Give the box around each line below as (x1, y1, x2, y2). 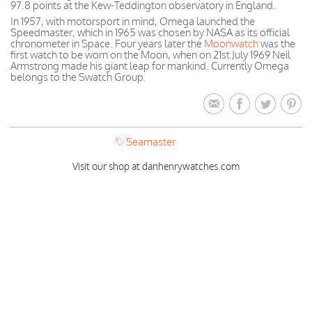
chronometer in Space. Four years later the (10, 37, 204, 50)
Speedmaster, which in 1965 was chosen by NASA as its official (10, 26, 290, 39)
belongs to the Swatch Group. (10, 70, 146, 84)
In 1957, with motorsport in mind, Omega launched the (10, 15, 255, 28)
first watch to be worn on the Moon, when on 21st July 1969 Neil (10, 48, 290, 61)
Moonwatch (204, 37, 258, 50)
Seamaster (126, 134, 176, 148)
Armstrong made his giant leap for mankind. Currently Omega (10, 59, 289, 72)
